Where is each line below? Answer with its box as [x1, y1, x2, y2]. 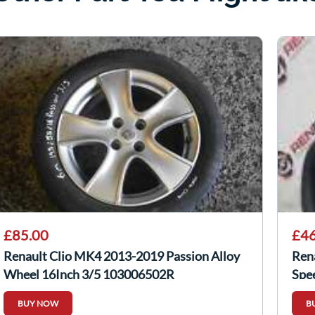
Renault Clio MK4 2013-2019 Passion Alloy [4, 248, 240, 264]
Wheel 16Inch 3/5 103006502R [4, 266, 174, 282]
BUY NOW [18, 298, 58, 309]
